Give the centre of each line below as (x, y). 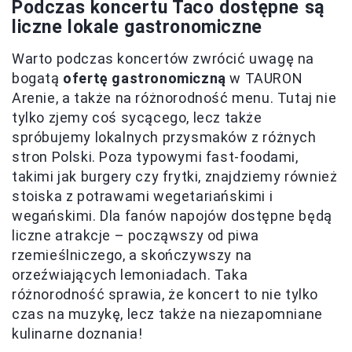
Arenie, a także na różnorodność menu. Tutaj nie (174, 97)
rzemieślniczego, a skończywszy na (132, 255)
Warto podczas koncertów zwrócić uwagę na (163, 58)
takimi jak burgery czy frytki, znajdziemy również (175, 176)
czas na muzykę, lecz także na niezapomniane (167, 313)
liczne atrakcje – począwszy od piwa (136, 235)
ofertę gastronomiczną (145, 78)
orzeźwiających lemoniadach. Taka (130, 274)
